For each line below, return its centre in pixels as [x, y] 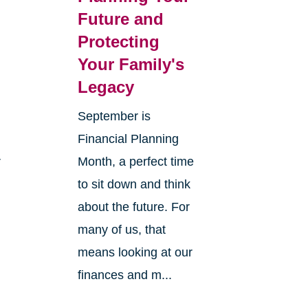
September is [114, 117]
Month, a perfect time [135, 162]
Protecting [118, 42]
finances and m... [124, 275]
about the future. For [133, 207]
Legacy [106, 87]
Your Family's [131, 65]
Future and [120, 19]
